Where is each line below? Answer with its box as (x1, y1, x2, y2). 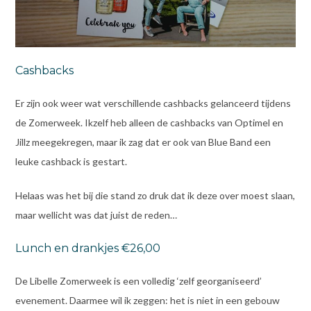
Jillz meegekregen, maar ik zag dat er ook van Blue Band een (15, 135, 271, 148)
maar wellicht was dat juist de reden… (15, 208, 177, 221)
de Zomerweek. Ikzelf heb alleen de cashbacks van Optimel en (15, 116, 283, 128)
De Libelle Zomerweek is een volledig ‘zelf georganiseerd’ (15, 275, 262, 287)
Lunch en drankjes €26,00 (15, 242, 160, 255)
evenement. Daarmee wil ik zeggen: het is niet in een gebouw (15, 294, 280, 307)
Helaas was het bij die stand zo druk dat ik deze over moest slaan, (15, 189, 295, 201)
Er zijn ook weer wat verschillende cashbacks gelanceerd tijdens (15, 96, 291, 109)
